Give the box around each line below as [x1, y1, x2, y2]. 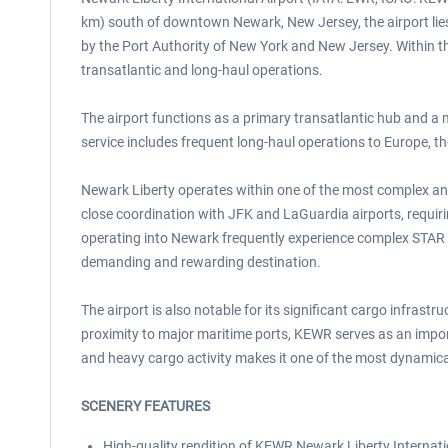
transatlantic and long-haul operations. [81, 62, 323, 78]
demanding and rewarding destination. [81, 254, 321, 270]
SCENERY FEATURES [81, 398, 210, 414]
